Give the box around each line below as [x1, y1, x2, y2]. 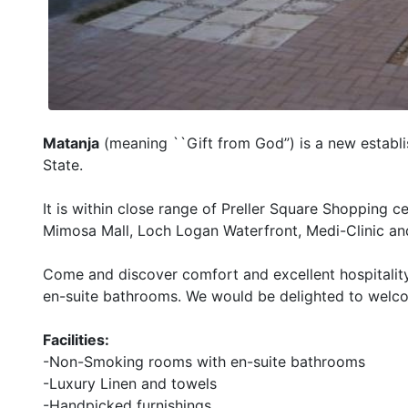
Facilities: [43, 331, 109, 349]
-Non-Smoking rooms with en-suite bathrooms [43, 352, 365, 371]
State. [43, 156, 83, 174]
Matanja [43, 134, 99, 152]
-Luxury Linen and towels [43, 374, 217, 393]
